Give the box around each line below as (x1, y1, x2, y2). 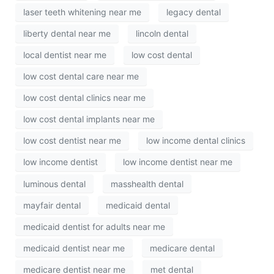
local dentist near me (23, 50, 106, 61)
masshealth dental (111, 178, 183, 189)
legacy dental (166, 7, 221, 18)
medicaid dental (106, 199, 170, 210)
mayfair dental (23, 199, 81, 210)
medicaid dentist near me (23, 242, 125, 253)
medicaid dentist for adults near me (23, 221, 165, 232)
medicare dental (150, 242, 215, 253)
